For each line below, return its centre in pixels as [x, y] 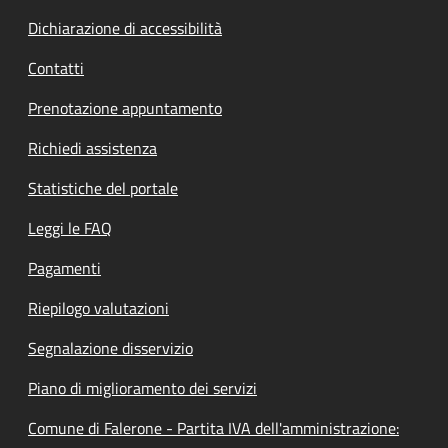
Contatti [56, 68]
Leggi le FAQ [70, 228]
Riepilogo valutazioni [98, 308]
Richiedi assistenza [92, 148]
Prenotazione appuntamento [125, 108]
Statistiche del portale [103, 188]
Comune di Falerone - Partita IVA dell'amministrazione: [213, 428]
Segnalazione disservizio [110, 348]
